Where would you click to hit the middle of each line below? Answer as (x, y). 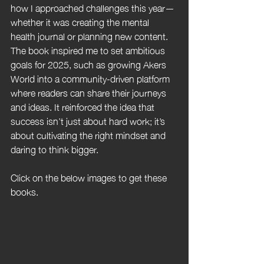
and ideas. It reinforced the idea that (84, 106)
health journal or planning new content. (90, 35)
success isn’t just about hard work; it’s (89, 120)
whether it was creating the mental (81, 21)
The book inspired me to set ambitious (89, 49)
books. (24, 191)
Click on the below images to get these (90, 177)
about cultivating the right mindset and (89, 134)
